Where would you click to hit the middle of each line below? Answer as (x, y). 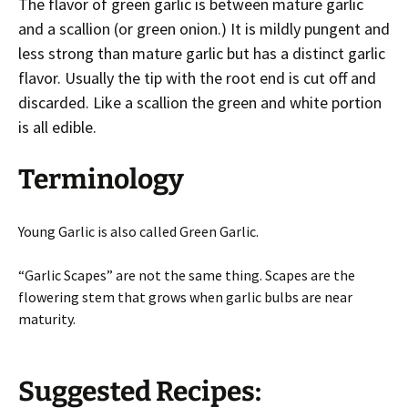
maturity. (47, 318)
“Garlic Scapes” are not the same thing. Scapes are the (187, 275)
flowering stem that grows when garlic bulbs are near (185, 296)
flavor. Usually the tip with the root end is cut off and (197, 77)
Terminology (101, 179)
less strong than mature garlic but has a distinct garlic (202, 53)
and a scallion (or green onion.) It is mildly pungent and (204, 28)
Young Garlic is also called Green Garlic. (138, 231)
